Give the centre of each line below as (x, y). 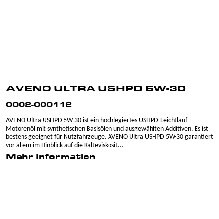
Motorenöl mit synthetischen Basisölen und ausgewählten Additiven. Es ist (107, 129)
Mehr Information (51, 157)
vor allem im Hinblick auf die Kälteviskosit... (65, 145)
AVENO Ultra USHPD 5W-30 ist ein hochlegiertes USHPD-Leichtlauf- (98, 120)
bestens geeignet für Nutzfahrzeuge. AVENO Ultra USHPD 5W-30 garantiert (109, 137)
